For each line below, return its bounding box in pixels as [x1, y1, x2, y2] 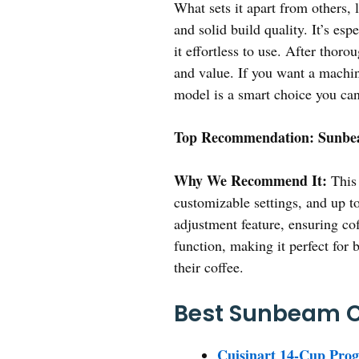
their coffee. [174, 257, 244, 277]
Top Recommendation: [174, 127, 314, 148]
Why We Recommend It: [174, 170, 327, 192]
